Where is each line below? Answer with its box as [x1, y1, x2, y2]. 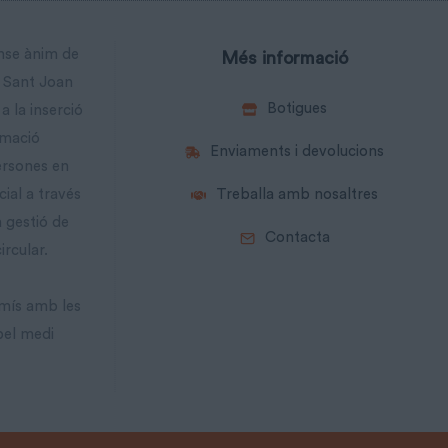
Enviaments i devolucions [210, 144, 384, 160]
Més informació [221, 49, 348, 68]
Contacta [264, 230, 330, 246]
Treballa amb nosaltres [216, 187, 378, 203]
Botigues [267, 101, 327, 117]
